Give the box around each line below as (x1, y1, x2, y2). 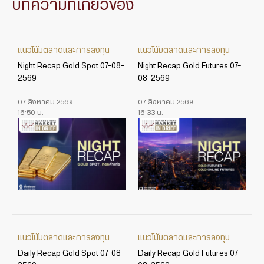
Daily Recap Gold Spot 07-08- (18, 249, 124, 258)
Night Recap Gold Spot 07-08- (18, 62, 124, 71)
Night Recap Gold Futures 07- (138, 62, 241, 71)
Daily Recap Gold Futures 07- (138, 249, 241, 258)
